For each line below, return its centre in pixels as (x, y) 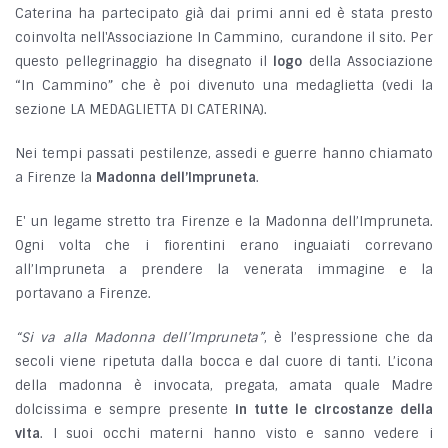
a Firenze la (55, 178)
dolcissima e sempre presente (125, 410)
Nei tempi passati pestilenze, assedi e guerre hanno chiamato (224, 154)
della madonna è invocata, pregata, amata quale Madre (224, 386)
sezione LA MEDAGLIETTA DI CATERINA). (141, 110)
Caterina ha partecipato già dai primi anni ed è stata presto (224, 14)
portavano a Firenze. (83, 294)
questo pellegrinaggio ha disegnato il (144, 62)
